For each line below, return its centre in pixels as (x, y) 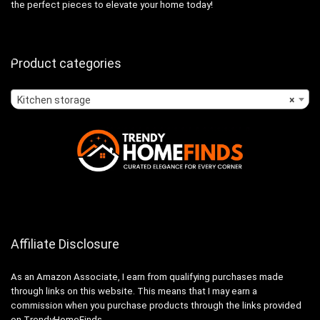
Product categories (66, 63)
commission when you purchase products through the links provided (156, 306)
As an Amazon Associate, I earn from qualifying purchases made (147, 277)
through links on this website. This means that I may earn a (134, 291)
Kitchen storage (54, 100)
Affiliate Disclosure (65, 244)
